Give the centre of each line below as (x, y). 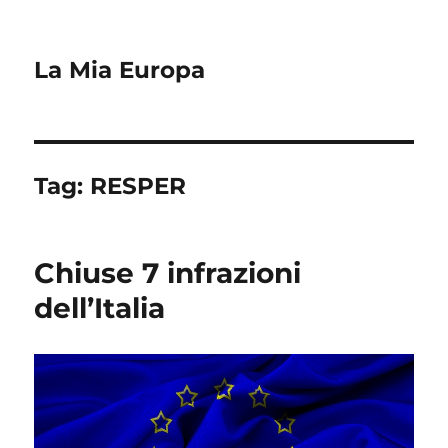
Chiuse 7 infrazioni (168, 273)
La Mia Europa (120, 70)
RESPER (138, 186)
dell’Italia (100, 308)
